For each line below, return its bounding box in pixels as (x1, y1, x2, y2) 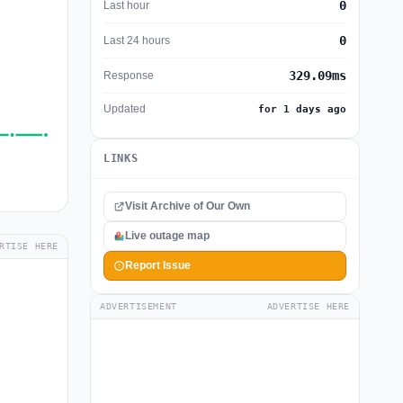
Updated (103, 103, 146, 115)
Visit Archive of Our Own (125, 200, 250, 212)
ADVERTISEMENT (100, 301, 177, 311)
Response (103, 68, 154, 82)
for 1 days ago (258, 103, 346, 115)
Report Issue (125, 259, 191, 272)
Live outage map (125, 229, 210, 242)
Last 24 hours (103, 33, 170, 47)
